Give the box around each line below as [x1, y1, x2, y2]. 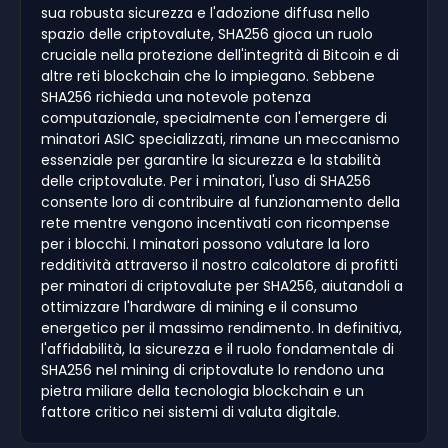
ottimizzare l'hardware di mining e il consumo [41, 296, 358, 317]
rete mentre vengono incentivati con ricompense [41, 212, 390, 233]
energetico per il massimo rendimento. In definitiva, [41, 317, 402, 338]
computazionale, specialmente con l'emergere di [41, 107, 387, 128]
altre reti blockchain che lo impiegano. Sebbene [41, 65, 375, 86]
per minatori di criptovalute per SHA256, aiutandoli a [41, 275, 403, 296]
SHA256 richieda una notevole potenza [41, 86, 311, 107]
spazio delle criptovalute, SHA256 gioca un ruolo [41, 23, 373, 44]
